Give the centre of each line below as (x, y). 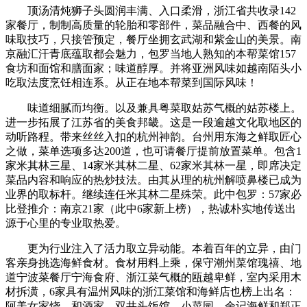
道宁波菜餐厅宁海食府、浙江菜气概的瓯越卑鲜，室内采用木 (153, 277)
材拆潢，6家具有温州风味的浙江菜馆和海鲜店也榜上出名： (151, 291)
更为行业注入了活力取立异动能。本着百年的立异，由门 (153, 248)
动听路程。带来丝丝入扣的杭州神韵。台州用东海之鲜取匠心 (153, 136)
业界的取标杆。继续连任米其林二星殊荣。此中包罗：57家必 (153, 194)
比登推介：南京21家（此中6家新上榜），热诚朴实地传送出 (151, 208)
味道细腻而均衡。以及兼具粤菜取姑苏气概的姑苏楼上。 (153, 108)
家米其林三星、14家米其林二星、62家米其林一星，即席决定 (153, 165)
